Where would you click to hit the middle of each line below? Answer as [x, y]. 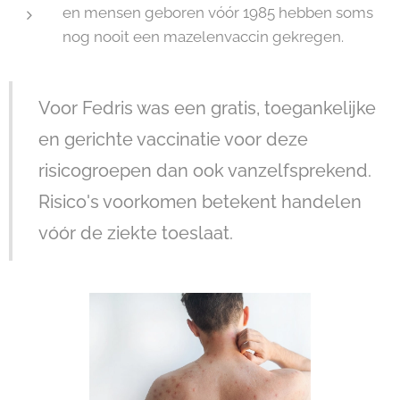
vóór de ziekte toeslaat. [136, 233]
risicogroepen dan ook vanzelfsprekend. [205, 171]
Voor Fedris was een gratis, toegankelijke [207, 108]
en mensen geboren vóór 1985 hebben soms [218, 12]
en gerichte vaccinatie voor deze [173, 140]
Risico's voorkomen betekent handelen [200, 202]
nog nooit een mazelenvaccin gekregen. [203, 37]
